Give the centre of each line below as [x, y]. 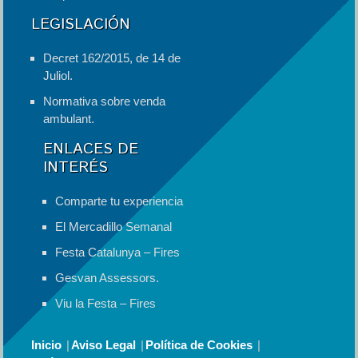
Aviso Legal [103, 344]
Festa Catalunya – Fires [117, 252]
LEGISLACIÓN [81, 24]
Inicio [46, 344]
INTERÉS [75, 167]
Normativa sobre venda [105, 101]
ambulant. [69, 118]
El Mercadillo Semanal [113, 226]
